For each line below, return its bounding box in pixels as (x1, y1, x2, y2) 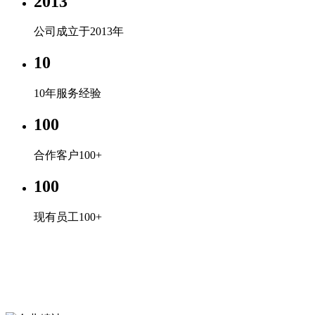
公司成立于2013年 (34, 25, 124, 38)
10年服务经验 (34, 87, 101, 100)
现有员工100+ (34, 210, 102, 223)
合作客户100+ (34, 149, 102, 162)
